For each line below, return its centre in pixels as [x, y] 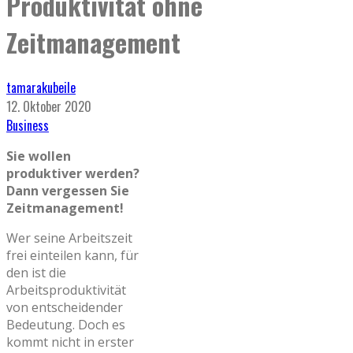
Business [28, 125]
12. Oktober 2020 [49, 106]
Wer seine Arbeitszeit [69, 238]
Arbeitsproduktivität [66, 290]
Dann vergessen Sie [68, 190]
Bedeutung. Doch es [66, 324]
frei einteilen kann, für [72, 255]
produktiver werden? [73, 173]
